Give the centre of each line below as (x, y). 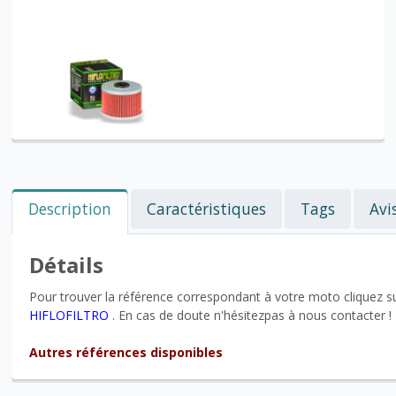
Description (70, 208)
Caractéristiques (207, 208)
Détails (67, 264)
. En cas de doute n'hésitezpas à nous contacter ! (251, 315)
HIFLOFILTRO (69, 315)
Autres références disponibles (126, 352)
